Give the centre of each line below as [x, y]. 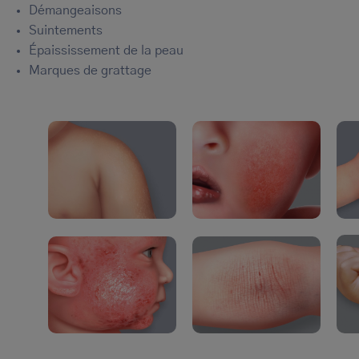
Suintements [66, 31]
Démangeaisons [75, 11]
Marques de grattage [90, 71]
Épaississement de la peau [106, 51]
